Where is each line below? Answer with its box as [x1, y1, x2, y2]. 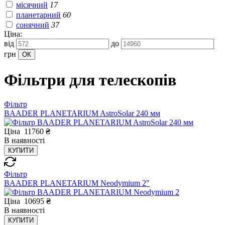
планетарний [16, 11, 61, 20]
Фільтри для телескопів [4, 70, 176, 89]
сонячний [16, 21, 49, 30]
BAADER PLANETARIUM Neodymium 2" [4, 179, 150, 188]
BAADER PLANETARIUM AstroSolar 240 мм [4, 109, 160, 118]
